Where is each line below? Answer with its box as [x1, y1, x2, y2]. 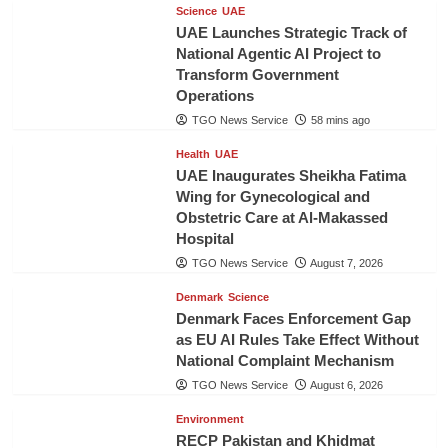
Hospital [175, 230, 234, 248]
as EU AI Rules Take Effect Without [175, 331, 419, 349]
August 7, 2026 [309, 257, 383, 270]
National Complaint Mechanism [175, 352, 394, 370]
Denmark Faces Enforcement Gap [175, 310, 411, 328]
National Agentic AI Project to [175, 45, 381, 63]
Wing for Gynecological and [175, 188, 370, 206]
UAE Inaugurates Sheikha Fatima [175, 167, 406, 185]
